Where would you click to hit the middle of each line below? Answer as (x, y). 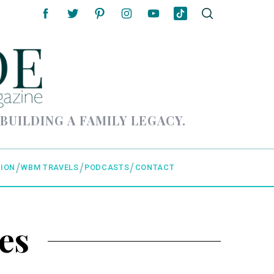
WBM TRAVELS (50, 168)
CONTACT (155, 168)
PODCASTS (107, 168)
